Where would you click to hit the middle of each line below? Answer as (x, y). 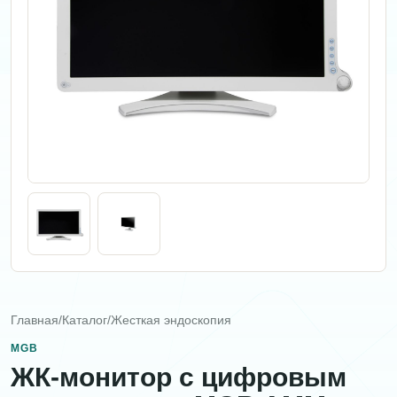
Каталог (85, 320)
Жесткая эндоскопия (171, 320)
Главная (35, 320)
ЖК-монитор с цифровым (179, 378)
